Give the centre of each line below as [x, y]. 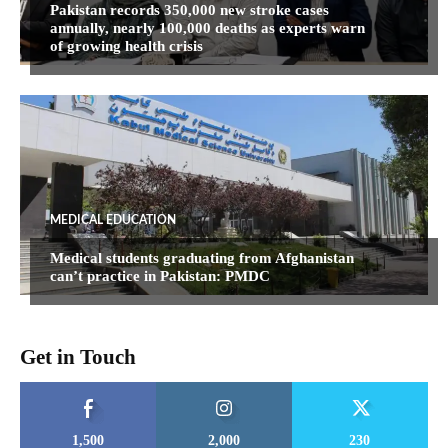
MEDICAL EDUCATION [113, 219]
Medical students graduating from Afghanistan [202, 257]
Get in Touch [78, 356]
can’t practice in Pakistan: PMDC [160, 275]
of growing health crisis [126, 45]
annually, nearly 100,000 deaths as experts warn [207, 27]
